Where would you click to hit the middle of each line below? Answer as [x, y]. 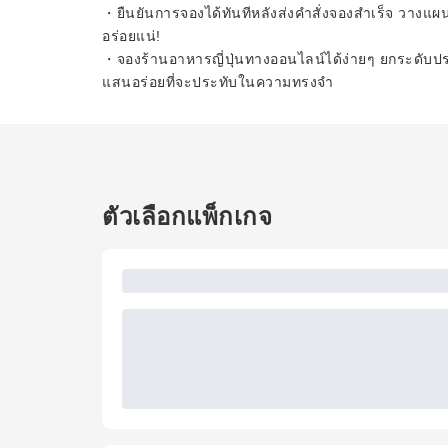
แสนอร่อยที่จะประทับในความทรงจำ [218, 82]
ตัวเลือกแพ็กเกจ [187, 216]
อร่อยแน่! [131, 36]
